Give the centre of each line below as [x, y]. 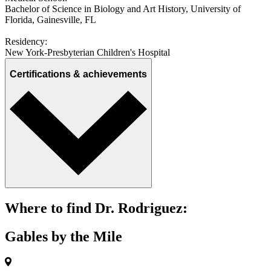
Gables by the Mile [64, 236]
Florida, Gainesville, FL [51, 19]
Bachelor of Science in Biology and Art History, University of [123, 8]
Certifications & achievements [78, 74]
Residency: [26, 41]
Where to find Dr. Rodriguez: [96, 208]
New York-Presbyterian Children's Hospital [87, 52]
